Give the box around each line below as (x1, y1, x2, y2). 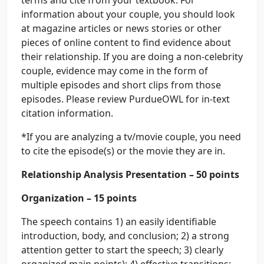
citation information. (21, 107, 115, 120)
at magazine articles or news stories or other (21, 22, 222, 35)
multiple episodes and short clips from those (21, 78, 221, 91)
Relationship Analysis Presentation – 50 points (21, 168, 239, 181)
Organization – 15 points (21, 192, 137, 204)
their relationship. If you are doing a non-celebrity (21, 50, 243, 63)
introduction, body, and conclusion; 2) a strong (21, 229, 229, 242)
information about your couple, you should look (21, 8, 235, 21)
